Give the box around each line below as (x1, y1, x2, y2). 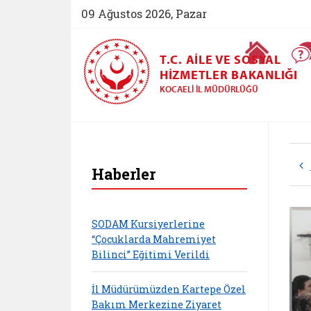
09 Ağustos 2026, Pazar (81, 6, 207, 21)
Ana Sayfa (269, 38, 310, 51)
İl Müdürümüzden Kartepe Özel (92, 282, 246, 296)
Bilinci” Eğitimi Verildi (92, 247, 210, 261)
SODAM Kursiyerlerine (92, 217, 205, 230)
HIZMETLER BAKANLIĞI (160, 67, 298, 83)
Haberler (92, 164, 155, 184)
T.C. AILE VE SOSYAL (160, 51, 281, 67)
